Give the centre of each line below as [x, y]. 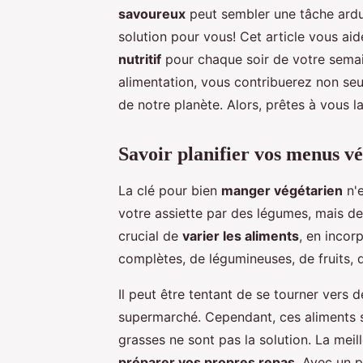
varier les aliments [241, 235]
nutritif [140, 59]
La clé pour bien [170, 190]
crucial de [150, 235]
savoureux [152, 13]
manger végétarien [282, 190]
